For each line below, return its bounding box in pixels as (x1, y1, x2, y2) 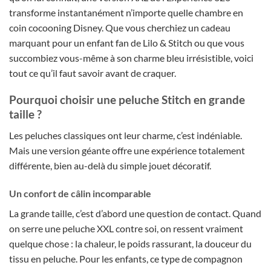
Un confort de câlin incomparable (9, 187, 151, 199)
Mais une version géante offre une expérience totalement (9, 144, 245, 156)
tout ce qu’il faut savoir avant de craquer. (9, 67, 176, 79)
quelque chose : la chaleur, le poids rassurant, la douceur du (9, 237, 252, 249)
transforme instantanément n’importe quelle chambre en (9, 6, 243, 18)
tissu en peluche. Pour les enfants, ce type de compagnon (9, 252, 243, 264)
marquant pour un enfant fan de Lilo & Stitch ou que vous (9, 36, 244, 48)
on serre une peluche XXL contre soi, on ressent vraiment (9, 222, 243, 234)
